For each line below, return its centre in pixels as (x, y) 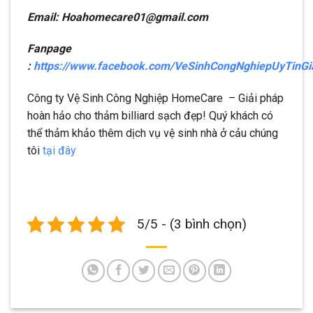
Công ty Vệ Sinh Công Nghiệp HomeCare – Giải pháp (155, 99)
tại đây (58, 151)
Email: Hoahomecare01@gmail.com (118, 17)
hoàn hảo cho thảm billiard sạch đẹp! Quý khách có (150, 116)
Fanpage (49, 49)
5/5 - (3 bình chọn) (192, 224)
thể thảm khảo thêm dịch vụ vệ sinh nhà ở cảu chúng (153, 133)
